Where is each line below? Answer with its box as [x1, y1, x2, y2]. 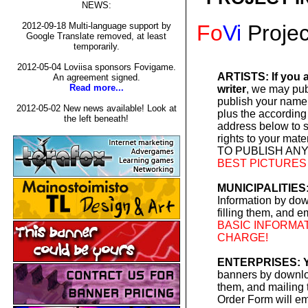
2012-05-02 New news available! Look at [16, 103, 177, 113]
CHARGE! [217, 231, 268, 243]
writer [217, 82, 246, 95]
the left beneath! [64, 113, 129, 124]
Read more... [69, 82, 124, 93]
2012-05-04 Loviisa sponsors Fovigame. [16, 62, 176, 72]
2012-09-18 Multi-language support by [21, 21, 171, 31]
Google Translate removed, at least [26, 31, 166, 41]
